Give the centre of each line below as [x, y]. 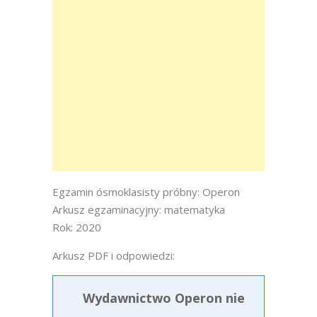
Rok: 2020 [77, 227]
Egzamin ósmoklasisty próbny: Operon [146, 192]
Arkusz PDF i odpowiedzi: [114, 255]
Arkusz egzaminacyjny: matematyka [139, 209]
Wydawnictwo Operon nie [164, 298]
